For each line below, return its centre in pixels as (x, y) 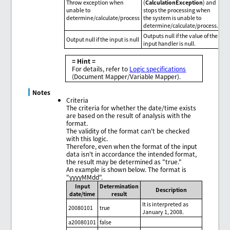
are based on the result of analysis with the (129, 116)
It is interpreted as (166, 204)
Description (171, 190)
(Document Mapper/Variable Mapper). (127, 76)
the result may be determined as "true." (124, 162)
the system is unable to (172, 18)
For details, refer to (101, 69)
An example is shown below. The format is (127, 169)
